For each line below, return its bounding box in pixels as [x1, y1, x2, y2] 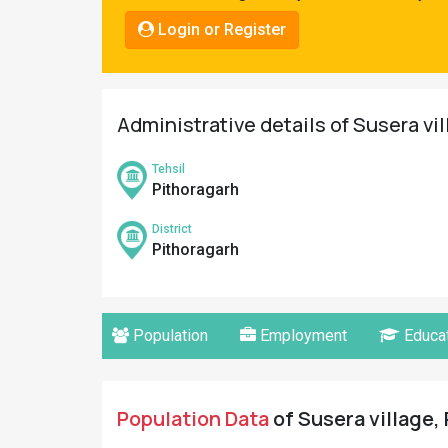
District [152, 222, 192, 236]
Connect [20, 74, 77, 93]
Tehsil [152, 162, 185, 176]
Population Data [117, 405, 269, 432]
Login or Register [154, 20, 286, 39]
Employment [256, 326, 347, 345]
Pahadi [20, 8, 68, 27]
